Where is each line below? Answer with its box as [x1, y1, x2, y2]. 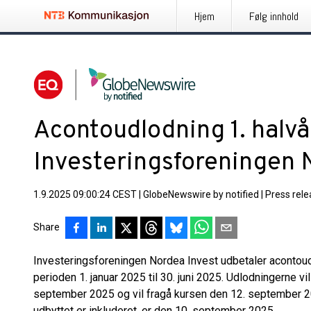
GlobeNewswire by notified [143, 189, 259, 200]
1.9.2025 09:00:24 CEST [33, 189, 137, 200]
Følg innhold [249, 9, 299, 24]
